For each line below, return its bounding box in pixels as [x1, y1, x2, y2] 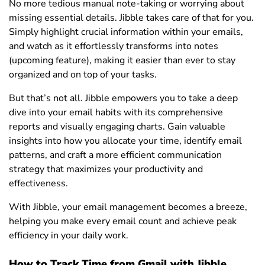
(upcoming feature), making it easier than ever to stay [9, 53, 235, 67]
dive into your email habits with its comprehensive [9, 105, 223, 119]
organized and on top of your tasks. [9, 67, 157, 81]
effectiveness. [9, 176, 68, 190]
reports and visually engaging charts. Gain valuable [9, 119, 225, 133]
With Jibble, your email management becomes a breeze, [9, 200, 247, 214]
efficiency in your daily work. [9, 228, 128, 242]
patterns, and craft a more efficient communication [9, 148, 222, 161]
